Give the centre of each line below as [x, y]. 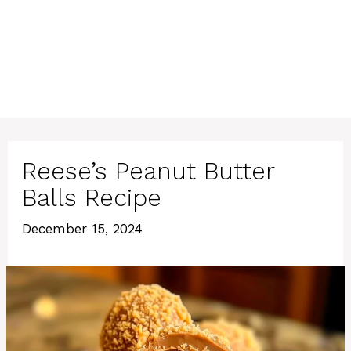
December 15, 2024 [82, 229]
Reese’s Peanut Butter [148, 171]
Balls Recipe [92, 198]
